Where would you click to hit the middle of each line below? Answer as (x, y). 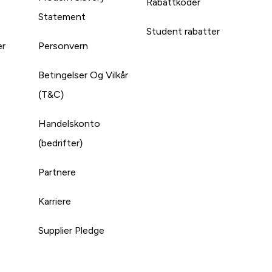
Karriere (54, 201)
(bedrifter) (60, 143)
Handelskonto (69, 123)
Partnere (57, 172)
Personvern (63, 46)
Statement (62, 16)
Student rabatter (183, 31)
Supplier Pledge (71, 230)
